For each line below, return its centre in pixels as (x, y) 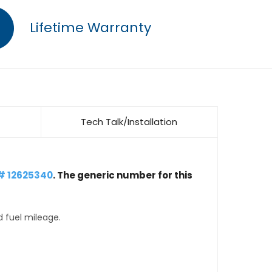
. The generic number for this (122, 175)
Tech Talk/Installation (129, 122)
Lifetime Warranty (89, 27)
